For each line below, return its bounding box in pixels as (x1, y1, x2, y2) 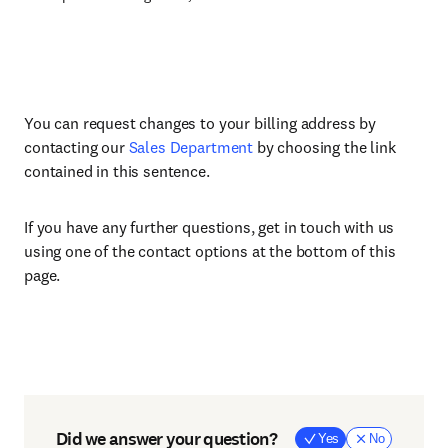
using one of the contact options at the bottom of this (24, 241, 396, 261)
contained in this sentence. (24, 161, 210, 181)
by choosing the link (253, 137, 396, 157)
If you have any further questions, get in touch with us (24, 217, 395, 237)
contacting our (24, 137, 129, 157)
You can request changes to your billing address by (24, 113, 376, 133)
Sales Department (128, 137, 254, 157)
